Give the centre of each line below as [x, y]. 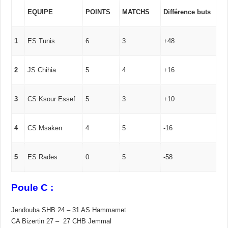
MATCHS [136, 12]
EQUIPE [40, 12]
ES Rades [43, 157]
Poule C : [33, 187]
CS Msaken [45, 128]
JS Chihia [42, 70]
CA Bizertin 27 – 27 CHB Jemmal [62, 221]
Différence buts [187, 12]
